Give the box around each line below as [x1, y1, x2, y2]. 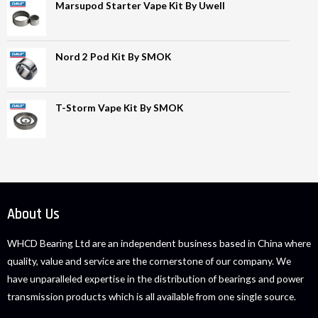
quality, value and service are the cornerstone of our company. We [7, 255, 291, 268]
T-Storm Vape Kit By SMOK [55, 101, 184, 114]
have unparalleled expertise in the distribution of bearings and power [7, 273, 304, 285]
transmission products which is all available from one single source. [7, 290, 296, 303]
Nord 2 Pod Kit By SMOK [55, 50, 172, 62]
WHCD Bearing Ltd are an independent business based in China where [7, 237, 311, 250]
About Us [7, 204, 60, 224]
